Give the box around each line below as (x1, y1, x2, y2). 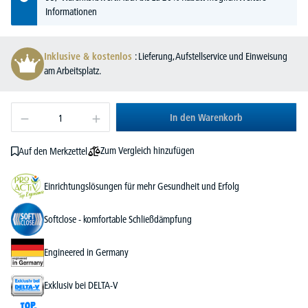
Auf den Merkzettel (18, 144, 87, 157)
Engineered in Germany (44, 245, 129, 258)
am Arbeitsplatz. (44, 65, 101, 78)
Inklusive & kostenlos (44, 50, 135, 63)
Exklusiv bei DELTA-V (44, 278, 118, 291)
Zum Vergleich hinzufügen (100, 144, 195, 157)
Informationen (45, 5, 97, 19)
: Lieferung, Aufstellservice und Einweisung (135, 50, 287, 63)
